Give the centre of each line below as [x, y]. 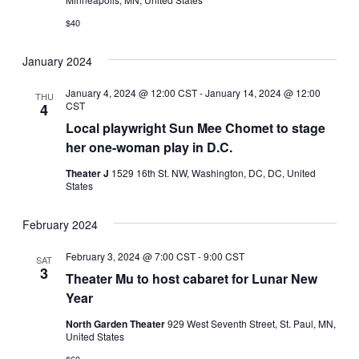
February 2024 [61, 225]
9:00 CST [224, 256]
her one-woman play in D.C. [149, 147]
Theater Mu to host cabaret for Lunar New [192, 279]
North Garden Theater [117, 324]
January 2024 [58, 61]
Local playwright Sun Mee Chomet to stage [196, 128]
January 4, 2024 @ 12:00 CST [132, 93]
